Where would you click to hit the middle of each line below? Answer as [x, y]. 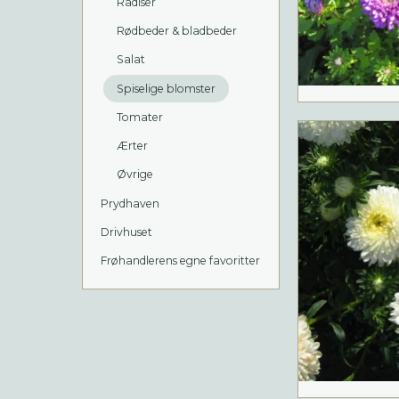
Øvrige [134, 175]
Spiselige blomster [166, 88]
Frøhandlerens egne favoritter [180, 261]
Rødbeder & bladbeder [176, 31]
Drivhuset [126, 232]
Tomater [139, 117]
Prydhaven [130, 203]
